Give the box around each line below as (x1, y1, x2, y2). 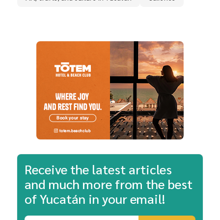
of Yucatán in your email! (25, 190, 165, 207)
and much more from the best (25, 175, 192, 192)
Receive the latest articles (25, 160, 172, 177)
